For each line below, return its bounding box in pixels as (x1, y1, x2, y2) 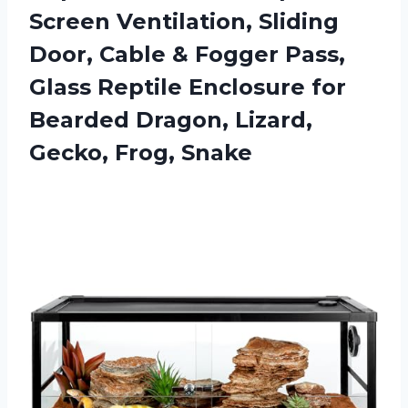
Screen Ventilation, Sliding (29, 7, 339, 35)
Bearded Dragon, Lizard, (29, 106, 312, 133)
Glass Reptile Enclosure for (29, 73, 346, 100)
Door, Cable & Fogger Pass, (29, 40, 345, 67)
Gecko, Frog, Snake (29, 138, 252, 166)
